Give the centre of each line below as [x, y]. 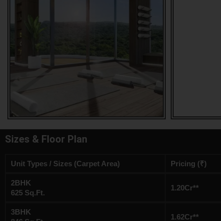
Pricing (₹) [189, 163]
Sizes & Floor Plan [46, 139]
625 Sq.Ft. [28, 192]
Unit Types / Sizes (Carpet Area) [65, 163]
